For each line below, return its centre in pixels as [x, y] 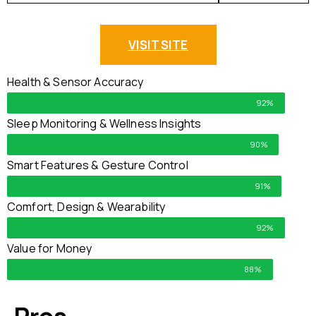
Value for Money [50, 248]
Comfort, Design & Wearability [86, 206]
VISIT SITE [158, 44]
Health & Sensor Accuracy [75, 81]
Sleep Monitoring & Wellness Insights [104, 123]
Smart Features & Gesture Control [98, 165]
